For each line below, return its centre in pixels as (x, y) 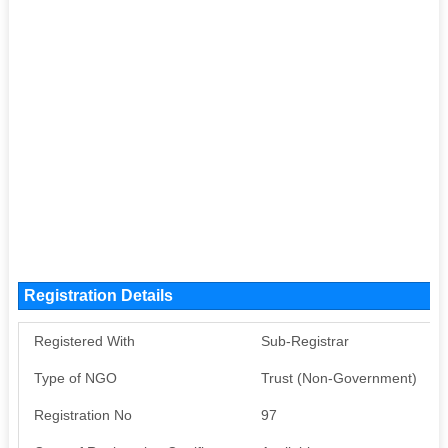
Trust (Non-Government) (338, 377)
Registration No (82, 414)
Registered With (84, 340)
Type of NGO (75, 377)
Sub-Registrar (304, 340)
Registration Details (98, 295)
